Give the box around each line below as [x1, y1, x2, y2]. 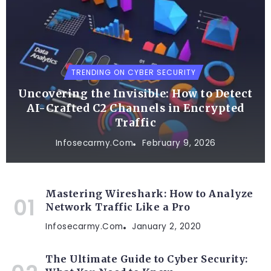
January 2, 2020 [132, 221, 201, 233]
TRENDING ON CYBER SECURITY [71, 67, 196, 78]
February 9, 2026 [142, 137, 216, 149]
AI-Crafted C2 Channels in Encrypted [27, 102, 244, 116]
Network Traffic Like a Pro [45, 201, 190, 214]
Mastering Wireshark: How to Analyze [45, 188, 253, 200]
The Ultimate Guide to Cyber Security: [45, 253, 248, 266]
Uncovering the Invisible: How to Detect [18, 87, 253, 101]
